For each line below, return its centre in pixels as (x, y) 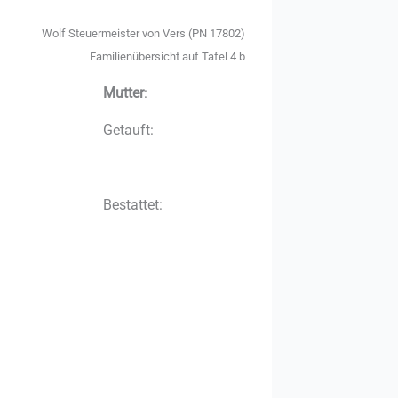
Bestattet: (133, 204)
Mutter (123, 92)
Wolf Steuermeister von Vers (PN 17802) (143, 33)
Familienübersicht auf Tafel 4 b (167, 56)
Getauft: (128, 130)
